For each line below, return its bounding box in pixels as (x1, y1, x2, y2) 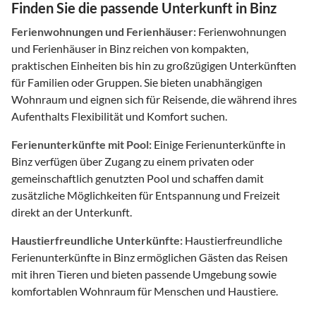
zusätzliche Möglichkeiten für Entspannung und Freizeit (11, 188, 280, 202)
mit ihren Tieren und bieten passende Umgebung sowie (11, 267, 276, 281)
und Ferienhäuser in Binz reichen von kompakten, (11, 41, 248, 55)
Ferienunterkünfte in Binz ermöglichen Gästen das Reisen (11, 250, 288, 264)
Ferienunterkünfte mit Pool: (11, 137, 152, 151)
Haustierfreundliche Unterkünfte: (11, 233, 183, 247)
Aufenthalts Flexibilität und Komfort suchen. (11, 109, 227, 123)
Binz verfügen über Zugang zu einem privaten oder (11, 154, 254, 168)
